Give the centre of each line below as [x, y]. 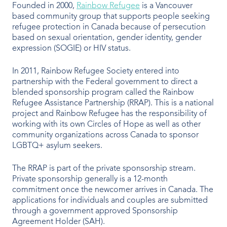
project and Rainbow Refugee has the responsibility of [109, 114]
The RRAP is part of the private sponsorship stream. [104, 168]
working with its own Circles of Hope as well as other [106, 124]
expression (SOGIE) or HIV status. [71, 48]
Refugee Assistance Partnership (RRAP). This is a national [113, 103]
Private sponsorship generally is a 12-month [90, 179]
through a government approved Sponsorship [95, 211]
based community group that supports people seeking [111, 16]
